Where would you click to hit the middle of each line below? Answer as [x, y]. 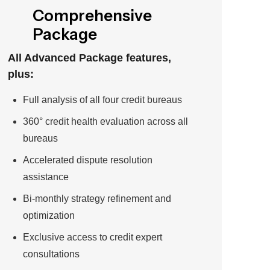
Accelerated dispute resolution [88, 160]
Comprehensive [93, 16]
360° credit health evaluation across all [106, 121]
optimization [49, 215]
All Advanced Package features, [90, 58]
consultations [52, 254]
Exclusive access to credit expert [93, 237]
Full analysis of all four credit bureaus [103, 100]
